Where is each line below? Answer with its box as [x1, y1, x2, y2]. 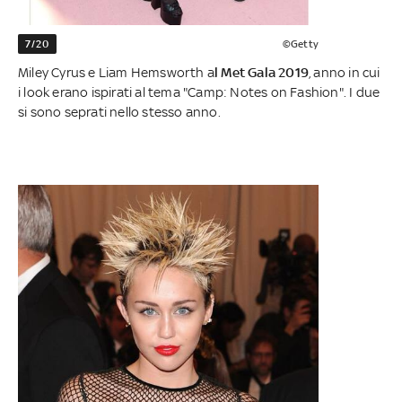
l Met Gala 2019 [214, 65, 309, 81]
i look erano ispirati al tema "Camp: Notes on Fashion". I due [18, 84, 380, 100]
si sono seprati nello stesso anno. [18, 104, 221, 120]
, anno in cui [309, 65, 380, 81]
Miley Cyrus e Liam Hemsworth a [18, 65, 214, 81]
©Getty [282, 38, 319, 51]
